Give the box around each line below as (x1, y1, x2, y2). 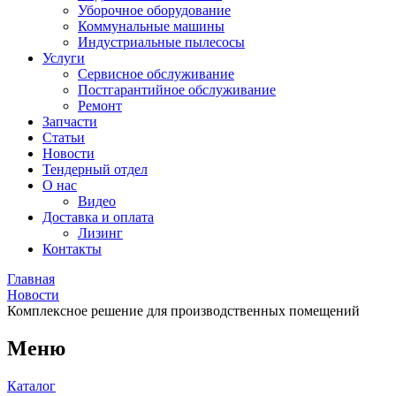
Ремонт (78, 98, 122, 113)
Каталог (7, 377, 56, 393)
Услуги (42, 50, 85, 65)
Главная (7, 271, 55, 286)
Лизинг (78, 225, 123, 240)
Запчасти (42, 114, 97, 129)
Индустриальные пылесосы (78, 34, 245, 49)
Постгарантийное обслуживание (78, 82, 276, 97)
